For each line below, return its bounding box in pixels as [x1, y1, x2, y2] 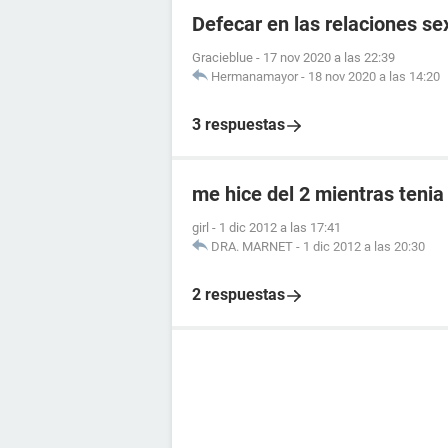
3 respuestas [192, 115, 285, 135]
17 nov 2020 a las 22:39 [263, 50, 395, 66]
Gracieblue [192, 50, 253, 66]
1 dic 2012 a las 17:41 [219, 220, 341, 236]
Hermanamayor [211, 69, 298, 85]
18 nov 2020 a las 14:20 [308, 69, 440, 85]
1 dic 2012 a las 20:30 [303, 239, 425, 255]
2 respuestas [192, 285, 285, 305]
